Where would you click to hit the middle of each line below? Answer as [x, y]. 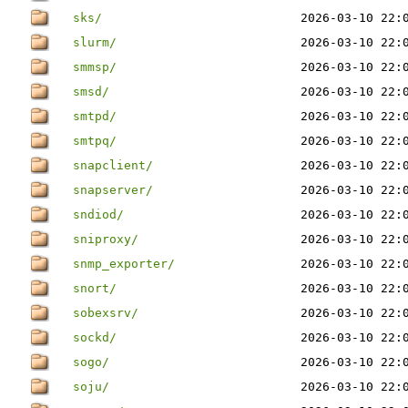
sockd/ [95, 337]
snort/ [95, 288]
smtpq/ [95, 141]
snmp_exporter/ [124, 264]
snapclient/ [113, 165]
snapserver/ [113, 190]
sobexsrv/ [106, 313]
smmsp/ [95, 67]
